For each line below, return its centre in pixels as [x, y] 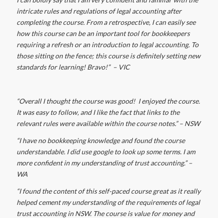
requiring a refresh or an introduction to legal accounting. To [107, 45]
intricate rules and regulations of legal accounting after [99, 11]
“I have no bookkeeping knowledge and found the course [100, 141]
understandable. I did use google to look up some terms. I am [106, 152]
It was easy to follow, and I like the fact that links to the [98, 112]
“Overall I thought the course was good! [76, 101]
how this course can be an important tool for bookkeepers [103, 34]
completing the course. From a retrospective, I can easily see [106, 22]
